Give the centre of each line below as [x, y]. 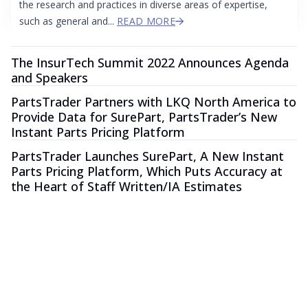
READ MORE [146, 21]
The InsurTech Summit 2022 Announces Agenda [150, 63]
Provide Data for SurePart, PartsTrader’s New [144, 117]
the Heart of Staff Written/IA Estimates [126, 187]
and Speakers [49, 78]
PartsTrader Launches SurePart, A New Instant [147, 156]
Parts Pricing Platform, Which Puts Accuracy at [147, 172]
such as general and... [68, 21]
